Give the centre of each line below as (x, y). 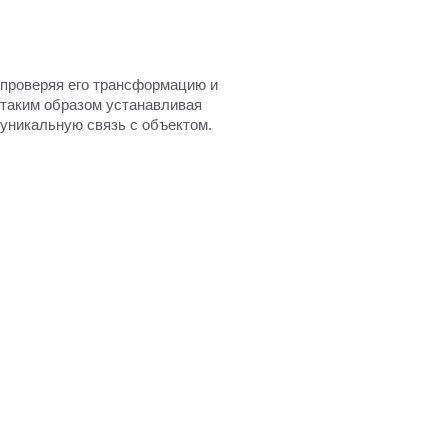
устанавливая (154, 104)
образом (73, 104)
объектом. (177, 124)
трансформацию (149, 84)
